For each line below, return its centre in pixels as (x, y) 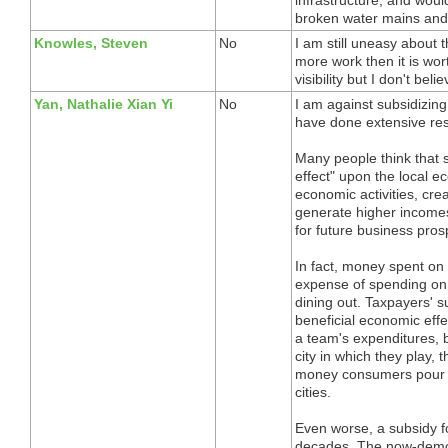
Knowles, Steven (91, 42)
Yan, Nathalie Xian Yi (103, 103)
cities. (313, 391)
